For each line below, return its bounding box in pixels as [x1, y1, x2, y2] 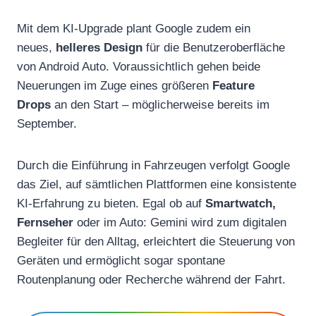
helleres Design [56, 40, 142, 54]
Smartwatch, [205, 196, 276, 210]
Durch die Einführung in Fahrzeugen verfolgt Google [17, 158, 290, 172]
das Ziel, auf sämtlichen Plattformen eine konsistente [17, 177, 296, 191]
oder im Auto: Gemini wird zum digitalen [73, 215, 286, 229]
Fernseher [17, 215, 73, 229]
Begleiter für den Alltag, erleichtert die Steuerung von [17, 234, 295, 248]
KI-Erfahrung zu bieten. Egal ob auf [17, 196, 205, 210]
